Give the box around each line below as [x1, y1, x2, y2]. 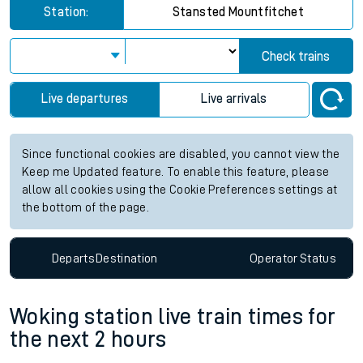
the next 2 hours [10, 328, 167, 352]
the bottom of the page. [22, 202, 150, 214]
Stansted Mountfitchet [172, 6, 305, 19]
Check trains [262, 50, 331, 63]
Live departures [41, 92, 129, 105]
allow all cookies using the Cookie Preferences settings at [22, 184, 338, 196]
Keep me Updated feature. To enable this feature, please [22, 166, 330, 178]
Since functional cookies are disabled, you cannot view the [22, 148, 340, 160]
